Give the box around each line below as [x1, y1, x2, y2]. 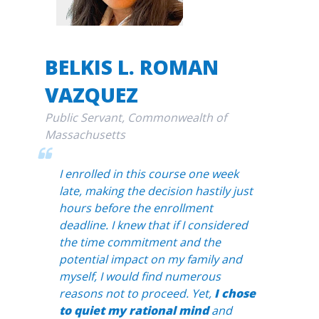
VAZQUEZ [44, 81, 138, 109]
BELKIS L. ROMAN [44, 53, 219, 81]
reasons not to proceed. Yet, [58, 286, 214, 302]
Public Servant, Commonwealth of [44, 110, 226, 126]
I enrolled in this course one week [58, 166, 239, 182]
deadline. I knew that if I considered [58, 217, 248, 234]
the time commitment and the [58, 234, 221, 251]
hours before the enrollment [58, 200, 213, 216]
